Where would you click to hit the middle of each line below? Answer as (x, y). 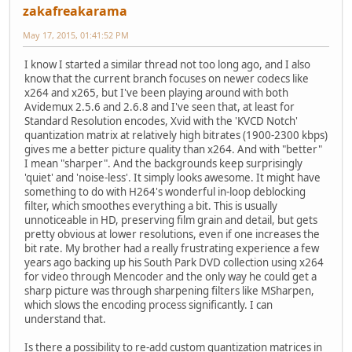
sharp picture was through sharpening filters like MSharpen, (169, 290)
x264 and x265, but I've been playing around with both (156, 92)
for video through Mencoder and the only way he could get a (170, 276)
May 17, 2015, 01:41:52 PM (76, 35)
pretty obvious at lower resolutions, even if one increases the (172, 234)
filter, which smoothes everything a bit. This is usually (151, 205)
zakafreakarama (75, 11)
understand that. (65, 319)
